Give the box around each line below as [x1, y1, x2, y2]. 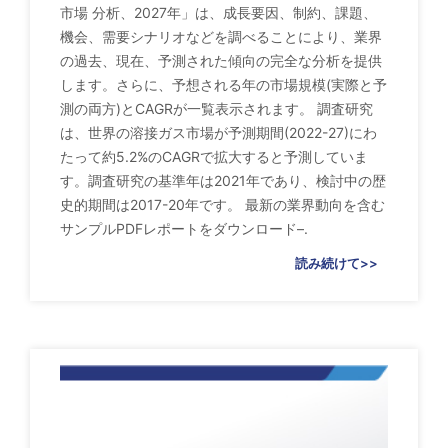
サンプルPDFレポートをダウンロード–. [60, 220, 308, 238]
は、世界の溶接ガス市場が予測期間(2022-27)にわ [60, 124, 377, 142]
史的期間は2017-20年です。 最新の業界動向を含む [60, 196, 385, 214]
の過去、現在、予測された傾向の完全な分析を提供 [60, 52, 382, 70]
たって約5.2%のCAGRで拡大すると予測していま [60, 148, 368, 166]
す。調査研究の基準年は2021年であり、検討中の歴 [60, 172, 386, 190]
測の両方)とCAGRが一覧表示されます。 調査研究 [60, 100, 373, 118]
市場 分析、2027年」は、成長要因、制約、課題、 [60, 4, 377, 22]
